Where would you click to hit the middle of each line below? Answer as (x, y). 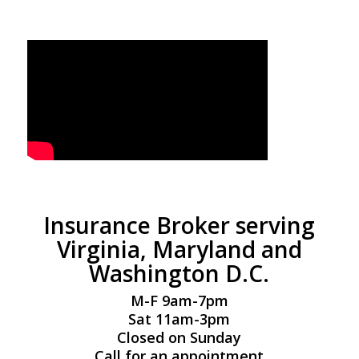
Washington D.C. (179, 273)
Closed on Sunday (179, 337)
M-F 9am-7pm (179, 300)
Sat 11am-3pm (179, 319)
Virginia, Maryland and (179, 249)
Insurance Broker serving (179, 225)
